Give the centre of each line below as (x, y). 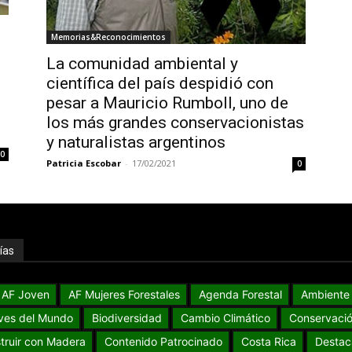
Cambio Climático (226, 318)
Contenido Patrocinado (163, 342)
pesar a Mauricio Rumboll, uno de (167, 103)
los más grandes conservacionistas (175, 123)
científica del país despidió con (159, 84)
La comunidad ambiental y (142, 64)
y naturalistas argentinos (136, 143)
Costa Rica (268, 342)
